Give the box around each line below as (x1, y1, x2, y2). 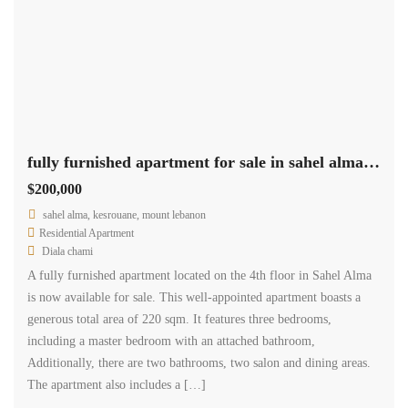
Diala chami (42, 245, 93, 258)
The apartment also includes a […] (27, 378, 206, 392)
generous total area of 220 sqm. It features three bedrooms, (27, 312, 331, 326)
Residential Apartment (39, 227, 134, 240)
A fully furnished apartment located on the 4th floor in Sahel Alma (27, 269, 372, 282)
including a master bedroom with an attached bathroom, (27, 334, 319, 348)
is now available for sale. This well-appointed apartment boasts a (27, 291, 361, 304)
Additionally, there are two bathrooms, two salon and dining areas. (27, 356, 371, 370)
